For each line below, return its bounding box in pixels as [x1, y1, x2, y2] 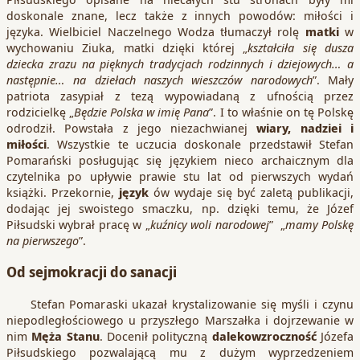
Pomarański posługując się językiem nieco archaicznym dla [6, 151, 354, 168]
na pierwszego [6, 231, 79, 248]
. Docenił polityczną [99, 327, 212, 344]
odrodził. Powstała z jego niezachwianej [6, 119, 257, 136]
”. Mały [312, 71, 354, 88]
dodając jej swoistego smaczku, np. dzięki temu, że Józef [6, 199, 354, 216]
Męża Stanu [31, 327, 100, 344]
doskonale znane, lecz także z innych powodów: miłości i [6, 6, 354, 23]
